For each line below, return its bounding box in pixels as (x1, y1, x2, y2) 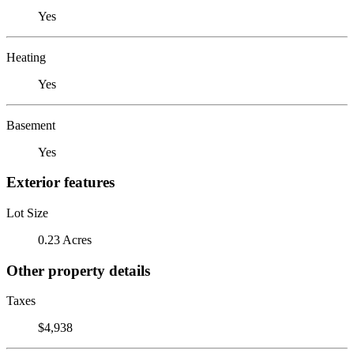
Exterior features (6, 174, 115, 191)
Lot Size (6, 205, 48, 220)
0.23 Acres (38, 232, 92, 247)
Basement (6, 118, 55, 132)
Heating (6, 50, 46, 64)
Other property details (6, 262, 150, 279)
